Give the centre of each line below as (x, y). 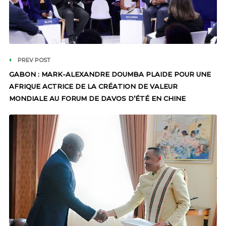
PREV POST (33, 60)
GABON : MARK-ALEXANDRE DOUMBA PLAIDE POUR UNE (110, 74)
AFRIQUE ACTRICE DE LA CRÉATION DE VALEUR (93, 86)
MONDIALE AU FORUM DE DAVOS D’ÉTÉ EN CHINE (97, 98)
